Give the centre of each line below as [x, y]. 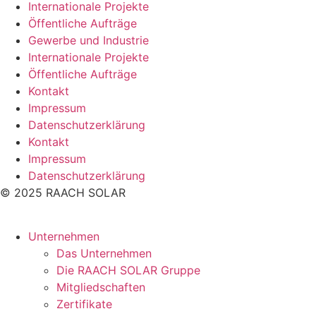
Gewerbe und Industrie [89, 41]
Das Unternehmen [104, 254]
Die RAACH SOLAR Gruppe [128, 271]
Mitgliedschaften [101, 287]
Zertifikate [84, 304]
